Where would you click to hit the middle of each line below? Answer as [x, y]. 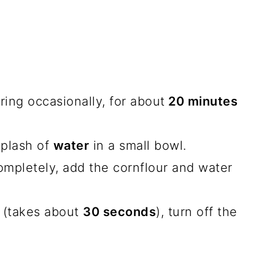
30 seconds [119, 212]
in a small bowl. [138, 145]
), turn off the [197, 212]
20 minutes [201, 101]
